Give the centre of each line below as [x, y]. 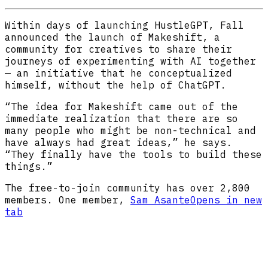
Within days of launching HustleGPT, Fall [124, 25]
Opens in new [226, 200]
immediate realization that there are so [121, 118]
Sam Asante [160, 200]
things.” [29, 166]
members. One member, [68, 200]
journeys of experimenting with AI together [130, 61]
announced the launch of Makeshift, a [112, 37]
